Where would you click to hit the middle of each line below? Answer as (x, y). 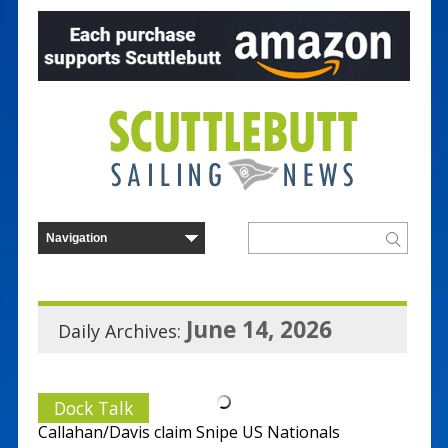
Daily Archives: (121, 330)
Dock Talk (93, 407)
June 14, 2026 (258, 329)
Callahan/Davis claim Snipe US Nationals (188, 431)
